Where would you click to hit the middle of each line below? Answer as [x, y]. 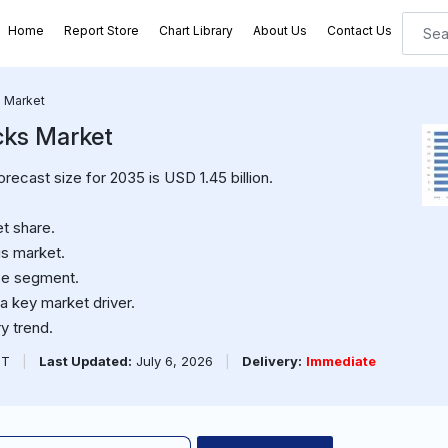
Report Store [101, 30]
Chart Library [195, 30]
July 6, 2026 [174, 361]
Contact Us [359, 30]
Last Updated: [85, 361]
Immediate [340, 361]
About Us [279, 30]
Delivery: [271, 361]
